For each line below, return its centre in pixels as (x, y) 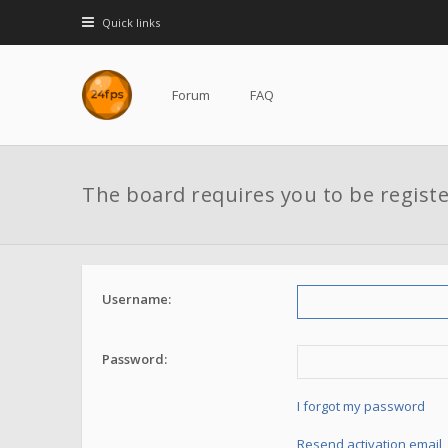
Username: (136, 298)
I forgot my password (361, 406)
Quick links (130, 22)
